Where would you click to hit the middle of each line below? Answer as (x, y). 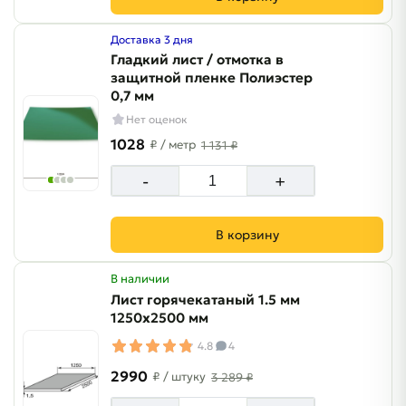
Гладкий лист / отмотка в (197, 59)
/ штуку (184, 376)
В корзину (247, 235)
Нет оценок (157, 119)
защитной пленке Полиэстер (212, 77)
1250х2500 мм (159, 318)
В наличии (140, 279)
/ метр (178, 144)
